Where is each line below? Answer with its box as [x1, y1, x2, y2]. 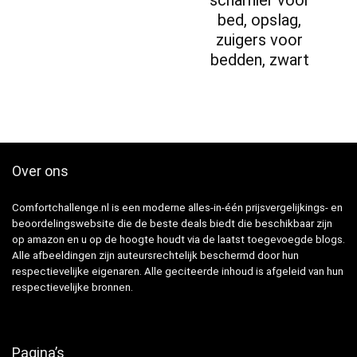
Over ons [12, 162, 69, 179]
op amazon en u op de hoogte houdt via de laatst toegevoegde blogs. [12, 233, 345, 245]
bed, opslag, [218, 10, 302, 29]
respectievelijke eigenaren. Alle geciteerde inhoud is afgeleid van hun [12, 265, 343, 277]
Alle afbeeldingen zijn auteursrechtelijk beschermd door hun [12, 249, 299, 261]
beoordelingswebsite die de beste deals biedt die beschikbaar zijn [12, 217, 332, 229]
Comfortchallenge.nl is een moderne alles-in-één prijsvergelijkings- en [12, 201, 343, 214]
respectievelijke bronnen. [12, 280, 133, 293]
